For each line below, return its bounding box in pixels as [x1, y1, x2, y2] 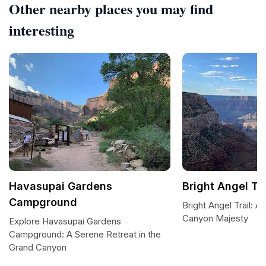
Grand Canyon [9, 242, 66, 253]
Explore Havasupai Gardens [9, 216, 121, 227]
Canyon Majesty [182, 213, 248, 224]
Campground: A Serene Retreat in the [9, 229, 161, 240]
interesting [9, 20, 74, 40]
